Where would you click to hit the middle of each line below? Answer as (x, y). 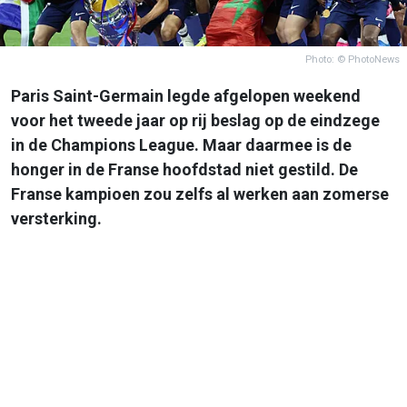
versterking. (56, 218)
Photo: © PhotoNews (352, 59)
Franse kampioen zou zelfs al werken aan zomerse (200, 194)
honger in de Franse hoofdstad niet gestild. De (184, 169)
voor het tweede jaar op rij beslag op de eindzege (195, 120)
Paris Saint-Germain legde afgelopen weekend (186, 95)
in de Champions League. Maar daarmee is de (181, 144)
